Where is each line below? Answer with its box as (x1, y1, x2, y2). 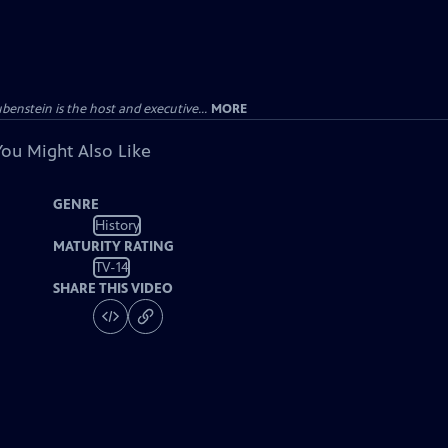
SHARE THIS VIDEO (53, 280, 174, 297)
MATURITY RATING (53, 238, 175, 255)
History (94, 216, 140, 234)
